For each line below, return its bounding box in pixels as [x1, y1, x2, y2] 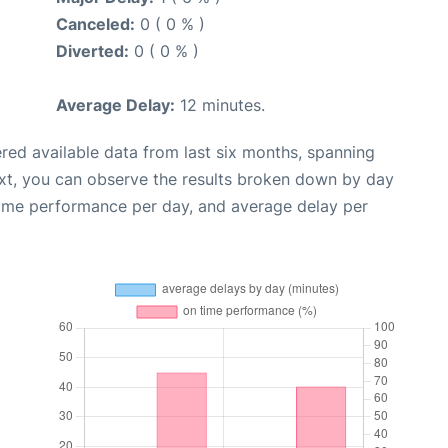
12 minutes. [175, 94, 265, 115]
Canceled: [56, 13, 135, 34]
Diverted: [56, 40, 129, 61]
